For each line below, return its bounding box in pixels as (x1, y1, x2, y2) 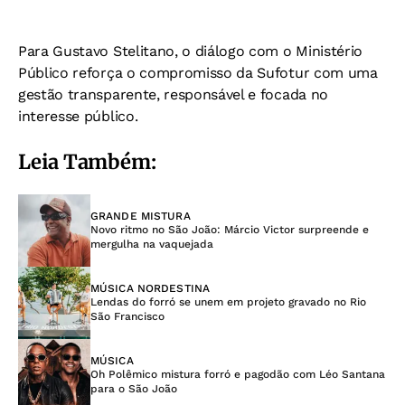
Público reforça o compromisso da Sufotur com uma (18, 64, 378, 82)
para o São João (90, 382, 177, 396)
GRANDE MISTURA (90, 210, 191, 223)
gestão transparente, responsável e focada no (18, 86, 328, 104)
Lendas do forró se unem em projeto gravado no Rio (90, 296, 366, 309)
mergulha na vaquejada (90, 238, 213, 251)
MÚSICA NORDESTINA (90, 282, 211, 296)
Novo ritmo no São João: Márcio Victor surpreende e (90, 223, 369, 237)
